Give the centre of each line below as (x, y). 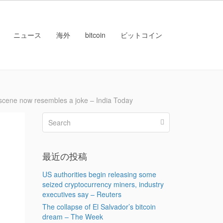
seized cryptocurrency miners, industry (103, 184)
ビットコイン (141, 35)
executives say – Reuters (82, 194)
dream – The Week (72, 217)
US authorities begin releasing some (99, 174)
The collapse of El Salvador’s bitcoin (99, 207)
